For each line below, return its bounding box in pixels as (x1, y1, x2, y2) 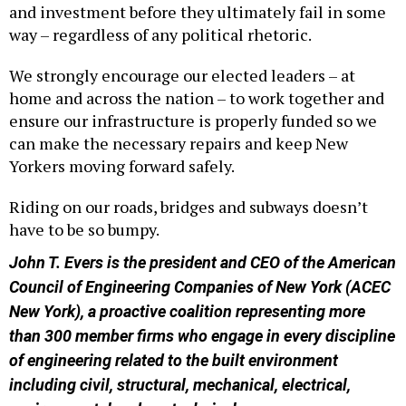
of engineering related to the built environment (9, 351, 338, 371)
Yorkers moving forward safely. (9, 155, 235, 178)
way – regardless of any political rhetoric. (9, 24, 312, 46)
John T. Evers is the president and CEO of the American (9, 253, 396, 273)
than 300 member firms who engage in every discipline (9, 326, 395, 346)
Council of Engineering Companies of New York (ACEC (9, 277, 391, 297)
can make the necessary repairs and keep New (9, 132, 348, 155)
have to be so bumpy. (9, 218, 159, 241)
